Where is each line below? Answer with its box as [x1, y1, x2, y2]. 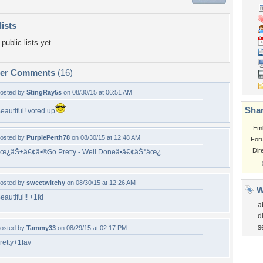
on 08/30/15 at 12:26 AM [65, 179, 136, 186]
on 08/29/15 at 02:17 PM [56, 224, 127, 231]
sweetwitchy [26, 179, 65, 186]
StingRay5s [26, 89, 62, 96]
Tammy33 [26, 224, 56, 231]
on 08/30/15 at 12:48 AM [70, 134, 140, 141]
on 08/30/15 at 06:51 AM [62, 89, 132, 96]
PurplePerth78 [26, 134, 70, 141]
